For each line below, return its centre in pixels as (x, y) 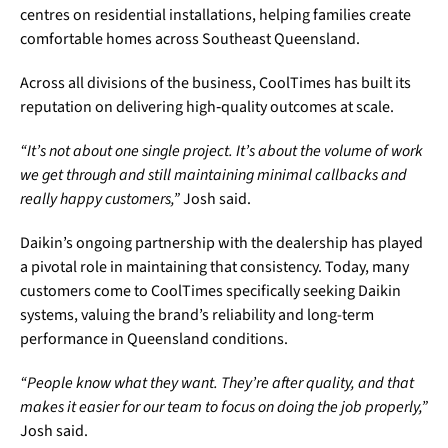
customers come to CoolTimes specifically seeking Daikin (210, 291)
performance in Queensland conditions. (154, 339)
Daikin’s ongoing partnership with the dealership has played (221, 243)
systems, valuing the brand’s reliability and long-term (197, 315)
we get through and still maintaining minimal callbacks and (213, 175)
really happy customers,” (100, 199)
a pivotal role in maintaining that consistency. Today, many (214, 267)
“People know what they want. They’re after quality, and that (217, 383)
